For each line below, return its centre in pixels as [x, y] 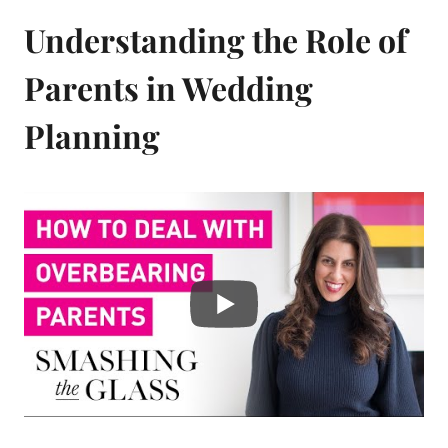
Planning [92, 135]
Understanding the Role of [215, 39]
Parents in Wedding [168, 87]
